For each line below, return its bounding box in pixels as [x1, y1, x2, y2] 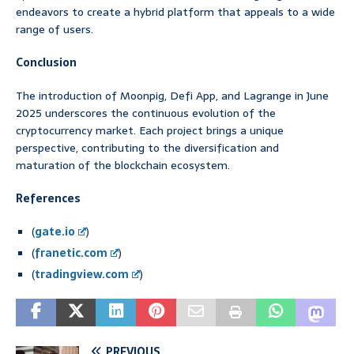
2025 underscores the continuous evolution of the [16, 104, 276, 122]
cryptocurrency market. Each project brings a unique [16, 122, 284, 140]
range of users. [16, 21, 93, 39]
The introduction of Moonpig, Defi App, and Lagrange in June [16, 87, 329, 105]
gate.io [35, 223, 75, 241]
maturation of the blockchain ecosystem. [16, 156, 230, 175]
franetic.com [35, 244, 107, 262]
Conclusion [16, 54, 77, 72]
